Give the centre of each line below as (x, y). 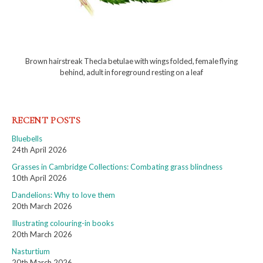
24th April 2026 (39, 149)
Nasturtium (31, 251)
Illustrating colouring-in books (63, 223)
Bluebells (27, 138)
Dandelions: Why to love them (63, 195)
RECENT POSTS (46, 120)
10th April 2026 (39, 178)
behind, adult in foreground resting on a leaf (131, 72)
